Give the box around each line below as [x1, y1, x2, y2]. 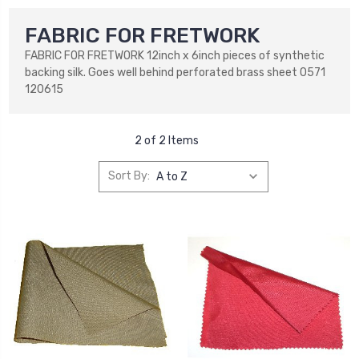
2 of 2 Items [135, 133, 199, 147]
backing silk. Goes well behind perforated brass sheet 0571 [25, 65, 325, 79]
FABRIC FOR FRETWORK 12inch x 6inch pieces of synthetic [25, 48, 325, 63]
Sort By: [107, 169, 150, 184]
